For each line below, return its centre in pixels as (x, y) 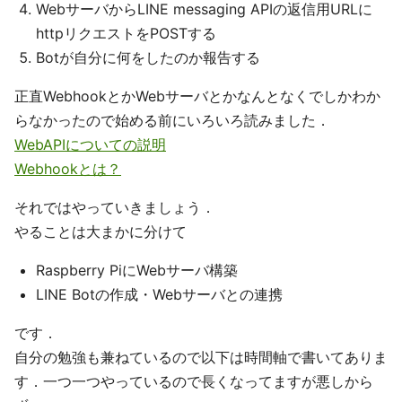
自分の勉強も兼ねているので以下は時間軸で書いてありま (201, 357)
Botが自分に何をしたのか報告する (148, 57)
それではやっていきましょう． (115, 207)
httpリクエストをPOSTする (126, 33)
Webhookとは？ (68, 168)
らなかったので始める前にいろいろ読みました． (172, 120)
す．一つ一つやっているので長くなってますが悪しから (194, 381)
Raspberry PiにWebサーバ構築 (137, 270)
